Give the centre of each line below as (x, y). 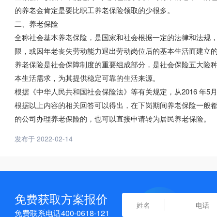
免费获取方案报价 (61, 198)
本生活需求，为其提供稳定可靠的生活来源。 (87, 78)
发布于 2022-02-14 (44, 139)
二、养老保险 (36, 23)
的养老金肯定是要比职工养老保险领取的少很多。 (94, 10)
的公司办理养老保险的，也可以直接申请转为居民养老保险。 (113, 118)
